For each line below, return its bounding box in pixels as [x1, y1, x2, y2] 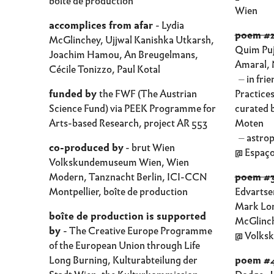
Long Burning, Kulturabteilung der [49, 253, 198, 268]
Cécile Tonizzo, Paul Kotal [49, 62, 160, 77]
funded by [49, 86, 99, 102]
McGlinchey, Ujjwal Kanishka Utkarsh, [49, 32, 214, 48]
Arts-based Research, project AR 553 [49, 116, 207, 131]
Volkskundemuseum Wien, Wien [49, 155, 189, 170]
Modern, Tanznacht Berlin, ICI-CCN [49, 169, 207, 185]
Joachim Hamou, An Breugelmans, [49, 47, 198, 62]
